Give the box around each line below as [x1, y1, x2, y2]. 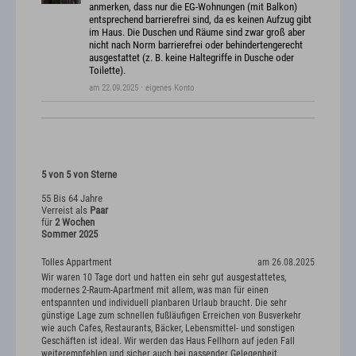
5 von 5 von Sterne [41, 168, 117, 180]
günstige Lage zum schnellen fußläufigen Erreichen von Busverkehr [41, 310, 301, 322]
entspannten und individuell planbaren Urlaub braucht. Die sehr [41, 297, 287, 309]
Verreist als [41, 203, 90, 216]
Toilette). [89, 64, 126, 76]
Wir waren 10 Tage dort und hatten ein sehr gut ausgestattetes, [41, 272, 286, 284]
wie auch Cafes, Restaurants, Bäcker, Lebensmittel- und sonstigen [41, 323, 295, 335]
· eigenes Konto [138, 82, 195, 93]
